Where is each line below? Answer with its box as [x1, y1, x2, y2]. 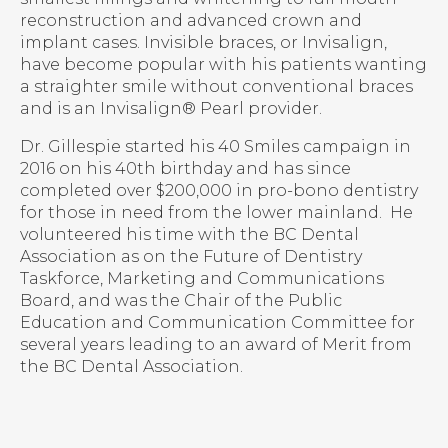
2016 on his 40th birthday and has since [20, 159, 351, 179]
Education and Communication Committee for [20, 313, 415, 333]
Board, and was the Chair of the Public [20, 291, 342, 311]
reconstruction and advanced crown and [20, 11, 362, 31]
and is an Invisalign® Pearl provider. [20, 99, 322, 119]
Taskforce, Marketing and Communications [20, 269, 384, 289]
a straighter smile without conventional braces [20, 77, 413, 97]
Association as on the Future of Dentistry [20, 247, 362, 267]
